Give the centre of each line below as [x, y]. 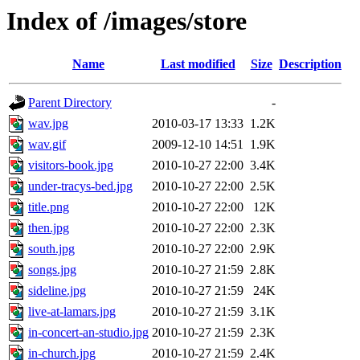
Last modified [198, 64]
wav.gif [47, 145]
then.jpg [49, 228]
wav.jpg [48, 124]
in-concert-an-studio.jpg [88, 333]
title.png [49, 207]
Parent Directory [70, 103]
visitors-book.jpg [71, 166]
